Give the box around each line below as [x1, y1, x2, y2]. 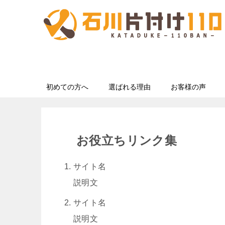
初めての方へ [46, 83, 88, 91]
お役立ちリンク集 [76, 134, 177, 147]
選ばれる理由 [108, 83, 151, 91]
